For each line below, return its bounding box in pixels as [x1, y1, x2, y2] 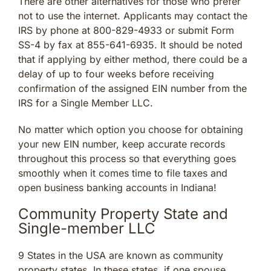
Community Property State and [18, 204, 228, 223]
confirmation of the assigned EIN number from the [18, 82, 247, 94]
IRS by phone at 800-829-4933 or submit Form [18, 24, 234, 36]
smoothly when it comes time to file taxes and [18, 166, 227, 179]
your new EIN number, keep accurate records [18, 137, 225, 150]
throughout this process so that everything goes [18, 152, 236, 165]
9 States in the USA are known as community [18, 249, 223, 261]
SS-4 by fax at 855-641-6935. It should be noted [18, 38, 243, 51]
